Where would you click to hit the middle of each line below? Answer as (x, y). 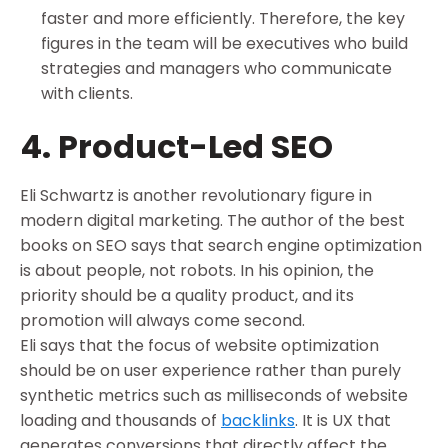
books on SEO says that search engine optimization (221, 246)
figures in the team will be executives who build (224, 43)
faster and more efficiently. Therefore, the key (222, 18)
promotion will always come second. (164, 321)
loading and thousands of (120, 421)
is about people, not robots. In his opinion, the (197, 271)
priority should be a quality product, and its (187, 296)
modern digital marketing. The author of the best (212, 221)
